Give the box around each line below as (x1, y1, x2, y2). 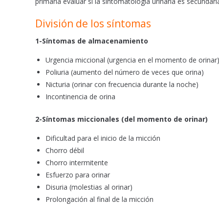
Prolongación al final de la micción (45, 195, 153, 204)
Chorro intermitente (45, 158, 108, 168)
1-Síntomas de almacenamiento (35, 36, 148, 46)
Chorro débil (45, 146, 84, 155)
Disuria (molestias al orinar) (45, 182, 132, 192)
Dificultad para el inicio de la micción (45, 133, 160, 143)
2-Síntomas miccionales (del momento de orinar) (35, 114, 208, 124)
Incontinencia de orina (45, 92, 115, 102)
